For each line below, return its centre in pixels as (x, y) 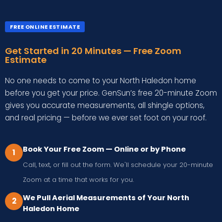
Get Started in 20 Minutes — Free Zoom (93, 51)
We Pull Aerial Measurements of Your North (106, 198)
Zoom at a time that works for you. (78, 179)
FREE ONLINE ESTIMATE (45, 27)
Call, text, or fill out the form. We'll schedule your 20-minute (118, 165)
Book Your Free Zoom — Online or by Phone (104, 149)
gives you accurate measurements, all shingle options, (105, 106)
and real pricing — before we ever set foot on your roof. (106, 118)
